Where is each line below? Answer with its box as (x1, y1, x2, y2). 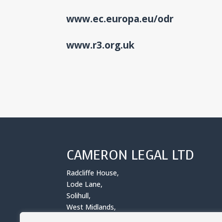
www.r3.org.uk (66, 38, 135, 52)
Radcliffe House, (66, 168, 119, 177)
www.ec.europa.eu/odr (66, 12, 174, 25)
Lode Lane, (66, 179, 103, 189)
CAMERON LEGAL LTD (66, 147, 195, 164)
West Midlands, (66, 202, 116, 212)
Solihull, (66, 191, 91, 200)
